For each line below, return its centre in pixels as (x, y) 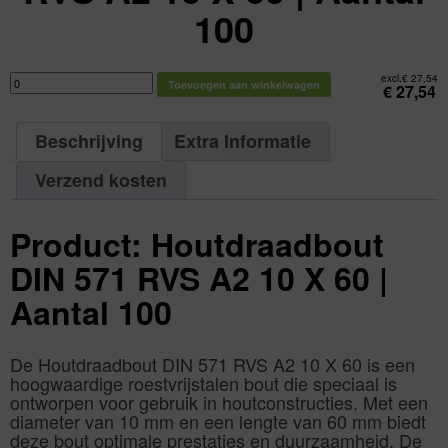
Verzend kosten (101, 180)
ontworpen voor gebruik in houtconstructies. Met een (219, 402)
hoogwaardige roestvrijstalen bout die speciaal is (203, 383)
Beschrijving (89, 141)
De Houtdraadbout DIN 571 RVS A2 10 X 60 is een (212, 364)
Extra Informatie (242, 141)
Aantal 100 (91, 311)
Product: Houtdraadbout (197, 243)
